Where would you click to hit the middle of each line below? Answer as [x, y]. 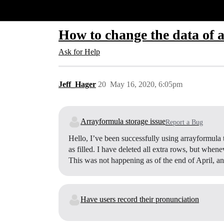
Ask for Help [79, 52]
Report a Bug [184, 122]
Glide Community [33, 10]
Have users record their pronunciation [140, 199]
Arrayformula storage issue [123, 121]
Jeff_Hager [77, 84]
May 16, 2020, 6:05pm [146, 84]
